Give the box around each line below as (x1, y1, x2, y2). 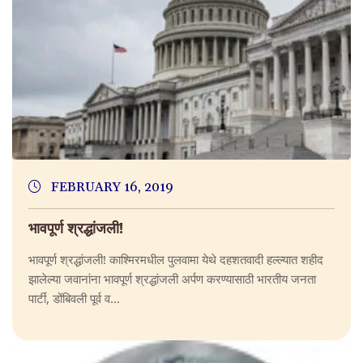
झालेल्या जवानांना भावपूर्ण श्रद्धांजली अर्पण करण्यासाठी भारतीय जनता (28, 271, 316, 288)
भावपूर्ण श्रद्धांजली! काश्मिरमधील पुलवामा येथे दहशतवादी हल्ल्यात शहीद (28, 251, 323, 268)
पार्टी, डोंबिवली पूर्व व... (28, 290, 120, 307)
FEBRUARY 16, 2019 (48, 179, 173, 196)
